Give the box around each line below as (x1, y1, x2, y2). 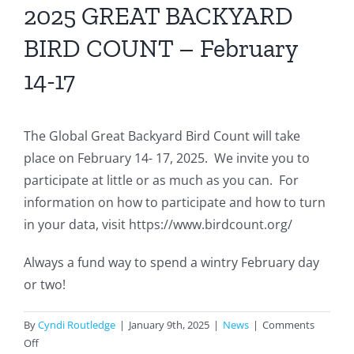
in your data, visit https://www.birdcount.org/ (24, 216, 292, 234)
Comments (262, 318, 314, 333)
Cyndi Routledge (38, 318, 115, 333)
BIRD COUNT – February (24, 32, 297, 63)
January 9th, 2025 (129, 318, 209, 333)
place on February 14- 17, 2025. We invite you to (24, 149, 310, 168)
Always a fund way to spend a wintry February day (24, 254, 319, 272)
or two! (24, 276, 66, 294)
